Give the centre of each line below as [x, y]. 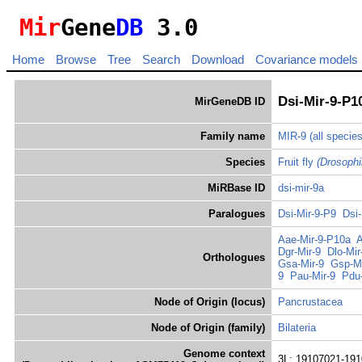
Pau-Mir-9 [313, 276]
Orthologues [234, 258]
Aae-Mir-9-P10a [314, 240]
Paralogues [237, 214]
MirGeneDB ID [230, 102]
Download [218, 60]
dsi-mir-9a [301, 188]
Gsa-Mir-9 [301, 264]
